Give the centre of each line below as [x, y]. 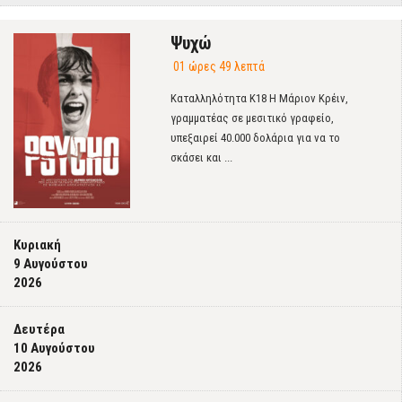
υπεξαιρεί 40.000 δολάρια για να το [255, 138]
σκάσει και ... [201, 157]
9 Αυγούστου [51, 264]
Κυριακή [37, 245]
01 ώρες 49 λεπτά [219, 66]
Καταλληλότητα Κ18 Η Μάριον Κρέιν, [259, 98]
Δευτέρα [39, 329]
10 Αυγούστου [54, 348]
